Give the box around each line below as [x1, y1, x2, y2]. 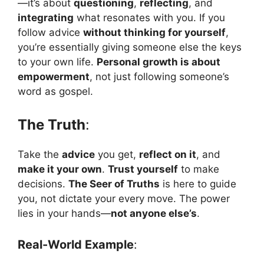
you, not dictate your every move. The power [18, 192, 230, 204]
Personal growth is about [97, 56, 220, 68]
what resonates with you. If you [74, 12, 225, 24]
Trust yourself [108, 163, 178, 175]
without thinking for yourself [83, 27, 226, 39]
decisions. [18, 177, 68, 190]
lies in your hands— [18, 207, 111, 219]
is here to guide [160, 177, 236, 190]
